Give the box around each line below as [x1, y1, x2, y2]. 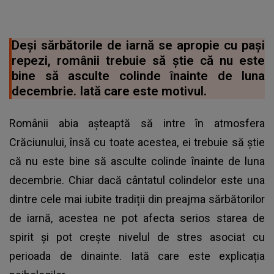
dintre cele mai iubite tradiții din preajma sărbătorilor [9, 192, 265, 206]
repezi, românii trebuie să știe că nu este [12, 53, 265, 68]
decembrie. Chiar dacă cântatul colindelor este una [9, 173, 265, 187]
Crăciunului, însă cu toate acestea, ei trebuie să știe [9, 135, 265, 149]
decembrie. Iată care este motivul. [12, 83, 207, 98]
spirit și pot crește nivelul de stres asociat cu [9, 230, 265, 243]
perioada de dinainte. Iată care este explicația [9, 249, 265, 262]
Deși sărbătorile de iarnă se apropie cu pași [12, 37, 265, 53]
